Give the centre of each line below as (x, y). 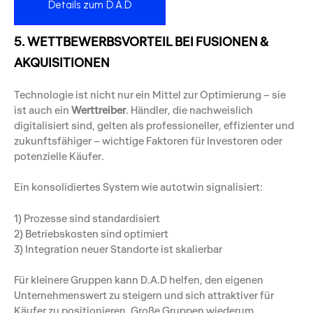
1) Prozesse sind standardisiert (87, 218)
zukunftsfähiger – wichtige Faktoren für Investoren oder (148, 140)
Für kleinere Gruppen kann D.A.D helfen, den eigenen (139, 279)
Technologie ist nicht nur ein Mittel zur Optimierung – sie (150, 94)
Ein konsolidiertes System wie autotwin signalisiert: (138, 187)
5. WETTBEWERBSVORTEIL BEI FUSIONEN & (141, 42)
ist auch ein (43, 110)
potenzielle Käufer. (59, 156)
